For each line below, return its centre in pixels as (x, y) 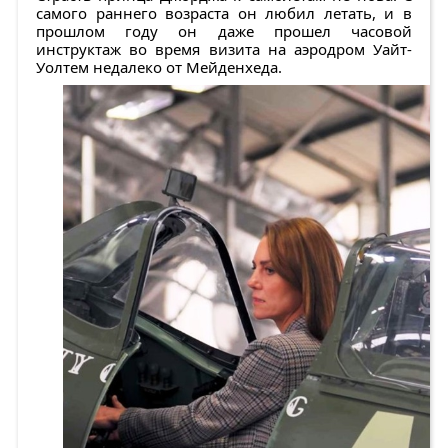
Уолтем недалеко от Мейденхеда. (159, 67)
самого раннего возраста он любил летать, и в (224, 13)
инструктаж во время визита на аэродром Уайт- (224, 49)
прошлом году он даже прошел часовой (224, 31)
